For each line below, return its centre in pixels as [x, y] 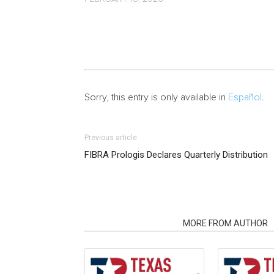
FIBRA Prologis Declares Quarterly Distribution [176, 155]
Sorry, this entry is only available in [156, 97]
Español [245, 97]
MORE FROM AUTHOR [225, 223]
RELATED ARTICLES [130, 223]
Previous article [111, 138]
